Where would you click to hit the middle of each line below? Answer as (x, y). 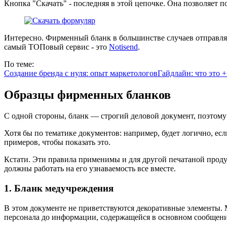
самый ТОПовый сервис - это (56, 47)
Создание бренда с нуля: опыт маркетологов (81, 73)
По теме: (19, 64)
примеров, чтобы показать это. (57, 142)
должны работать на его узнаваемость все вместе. (90, 169)
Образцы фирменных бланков (87, 94)
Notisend (123, 47)
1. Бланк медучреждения (59, 188)
